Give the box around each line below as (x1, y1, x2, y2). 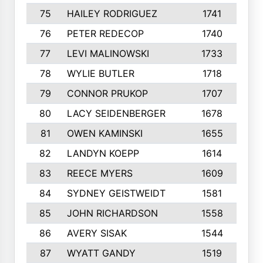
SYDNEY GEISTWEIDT (66, 187, 166, 199)
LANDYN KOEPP (66, 147, 139, 159)
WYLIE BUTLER (66, 68, 134, 79)
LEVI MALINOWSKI (66, 48, 149, 59)
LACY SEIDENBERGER (66, 107, 166, 119)
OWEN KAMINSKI (66, 127, 143, 139)
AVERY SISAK (66, 227, 127, 239)
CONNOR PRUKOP (66, 87, 148, 99)
